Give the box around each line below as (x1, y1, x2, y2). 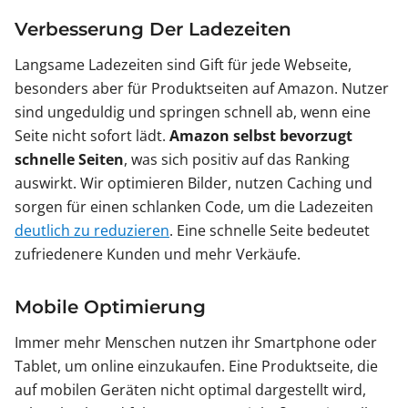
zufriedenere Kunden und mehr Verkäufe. (15, 244, 301, 265)
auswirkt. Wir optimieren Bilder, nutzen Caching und (15, 173, 372, 194)
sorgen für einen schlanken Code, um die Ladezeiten (15, 197, 373, 218)
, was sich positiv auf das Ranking (124, 149, 350, 170)
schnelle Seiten (15, 149, 124, 170)
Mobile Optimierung (15, 296, 206, 319)
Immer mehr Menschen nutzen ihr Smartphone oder (15, 332, 377, 353)
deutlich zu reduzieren (15, 220, 169, 241)
